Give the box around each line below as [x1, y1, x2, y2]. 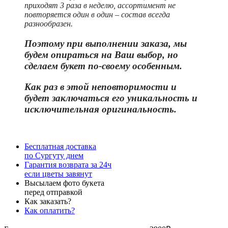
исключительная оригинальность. [24, 103, 177, 115]
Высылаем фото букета [24, 178, 104, 187]
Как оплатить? [24, 206, 75, 215]
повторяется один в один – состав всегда [24, 10, 170, 19]
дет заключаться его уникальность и [33, 92, 197, 103]
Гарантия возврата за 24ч [24, 160, 111, 169]
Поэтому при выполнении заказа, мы [24, 38, 187, 49]
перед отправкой [24, 187, 82, 196]
